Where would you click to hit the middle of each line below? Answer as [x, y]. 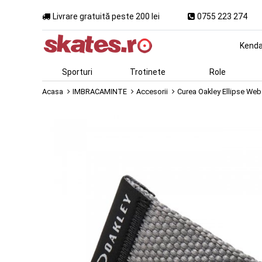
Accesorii [152, 92]
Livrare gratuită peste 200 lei [106, 16]
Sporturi [77, 72]
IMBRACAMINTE [100, 92]
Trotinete [147, 72]
